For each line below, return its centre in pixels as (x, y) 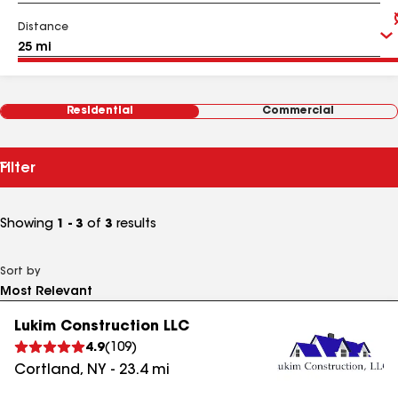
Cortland (47, 370)
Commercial (298, 111)
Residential (100, 111)
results (135, 225)
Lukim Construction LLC (102, 327)
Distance (43, 28)
